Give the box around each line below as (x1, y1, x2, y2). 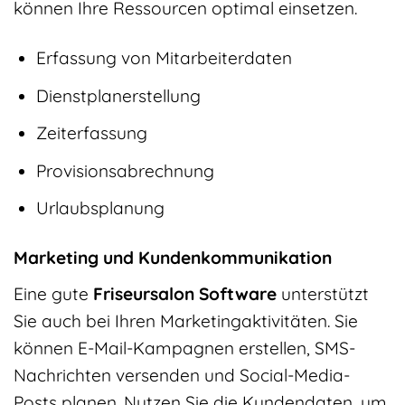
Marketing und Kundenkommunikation (14, 247, 332, 269)
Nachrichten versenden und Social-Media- (14, 364, 350, 386)
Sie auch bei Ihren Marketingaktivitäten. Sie (14, 310, 358, 332)
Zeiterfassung (35, 122, 147, 145)
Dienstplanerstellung (35, 84, 201, 107)
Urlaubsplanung (35, 197, 165, 220)
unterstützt (277, 283, 369, 305)
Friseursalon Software (93, 283, 277, 305)
